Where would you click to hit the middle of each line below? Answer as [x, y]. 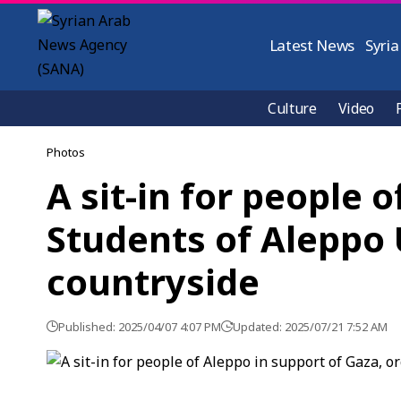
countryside [153, 282]
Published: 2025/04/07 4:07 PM [140, 327]
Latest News [312, 45]
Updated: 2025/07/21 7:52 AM [310, 327]
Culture [292, 108]
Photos [66, 152]
